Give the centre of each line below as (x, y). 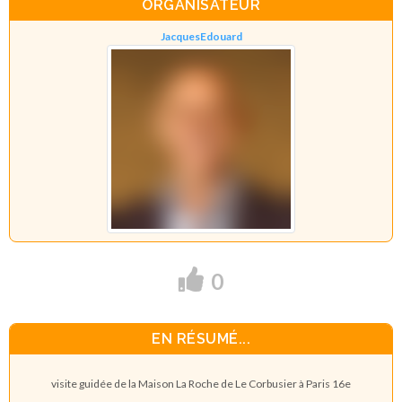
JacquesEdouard (201, 36)
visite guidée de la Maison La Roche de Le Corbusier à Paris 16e (201, 383)
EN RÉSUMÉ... (201, 339)
